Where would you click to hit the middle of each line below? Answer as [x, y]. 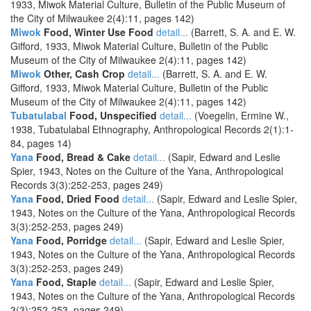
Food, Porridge [70, 240]
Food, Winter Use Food [97, 32]
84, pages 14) [41, 143]
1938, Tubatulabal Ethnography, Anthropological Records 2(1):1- [152, 129]
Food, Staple [65, 282]
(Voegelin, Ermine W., [240, 115]
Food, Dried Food [76, 199]
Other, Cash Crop [83, 74]
